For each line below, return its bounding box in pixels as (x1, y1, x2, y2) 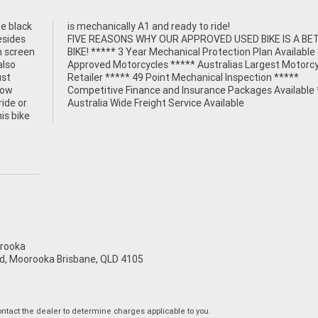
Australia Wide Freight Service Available (67, 97, 244, 110)
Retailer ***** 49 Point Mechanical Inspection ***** (67, 71, 299, 84)
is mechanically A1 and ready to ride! (67, 20, 230, 33)
